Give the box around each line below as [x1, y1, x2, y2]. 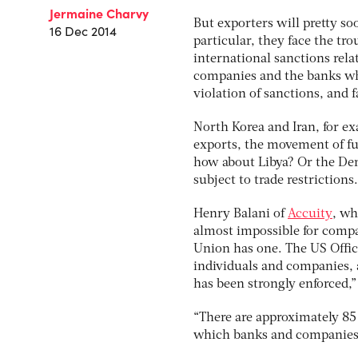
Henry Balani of [193, 208, 288, 221]
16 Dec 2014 [50, 22, 117, 40]
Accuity [288, 208, 332, 221]
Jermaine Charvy [50, 4, 149, 22]
